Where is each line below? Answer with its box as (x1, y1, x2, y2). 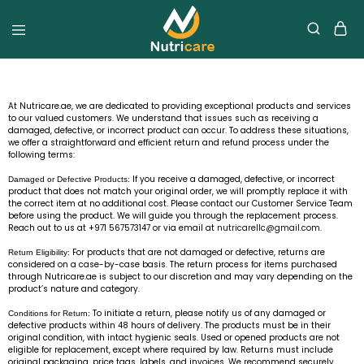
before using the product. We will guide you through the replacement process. (8, 210, 338, 222)
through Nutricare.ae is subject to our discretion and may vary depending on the (8, 271, 353, 283)
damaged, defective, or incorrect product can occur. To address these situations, (8, 124, 349, 136)
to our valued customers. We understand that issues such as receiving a (8, 112, 318, 124)
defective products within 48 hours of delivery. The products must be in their (8, 319, 331, 331)
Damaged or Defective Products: (8, 175, 130, 184)
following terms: (8, 149, 75, 161)
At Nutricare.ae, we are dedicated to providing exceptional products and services (8, 100, 351, 112)
